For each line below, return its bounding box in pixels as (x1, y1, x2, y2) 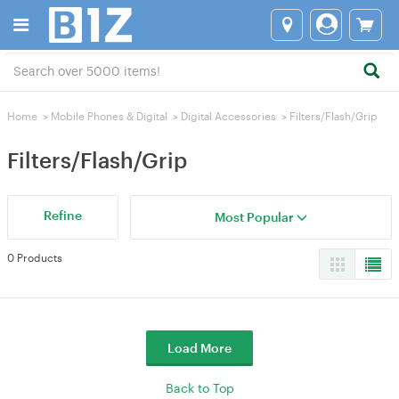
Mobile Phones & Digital (51, 110, 167, 122)
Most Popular (215, 209, 297, 224)
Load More (167, 340, 232, 355)
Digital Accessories (181, 110, 276, 122)
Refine (44, 208, 83, 223)
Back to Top (165, 380, 234, 395)
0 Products (7, 251, 62, 264)
